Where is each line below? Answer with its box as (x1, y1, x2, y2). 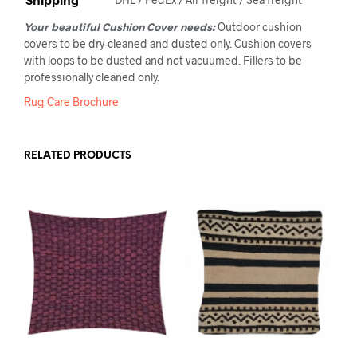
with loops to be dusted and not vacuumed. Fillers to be (24, 53, 302, 68)
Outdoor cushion (218, 20, 302, 34)
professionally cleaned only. (24, 70, 159, 84)
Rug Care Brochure (24, 95, 119, 109)
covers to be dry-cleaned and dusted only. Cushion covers (24, 37, 312, 51)
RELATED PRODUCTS (24, 151, 131, 162)
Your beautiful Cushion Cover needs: (24, 20, 218, 34)
